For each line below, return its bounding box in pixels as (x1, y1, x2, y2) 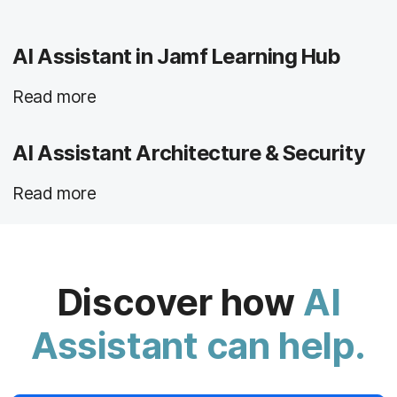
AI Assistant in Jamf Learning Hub (12, 43, 341, 69)
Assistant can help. (31, 323, 366, 369)
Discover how (56, 280, 304, 325)
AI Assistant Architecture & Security (12, 140, 366, 167)
